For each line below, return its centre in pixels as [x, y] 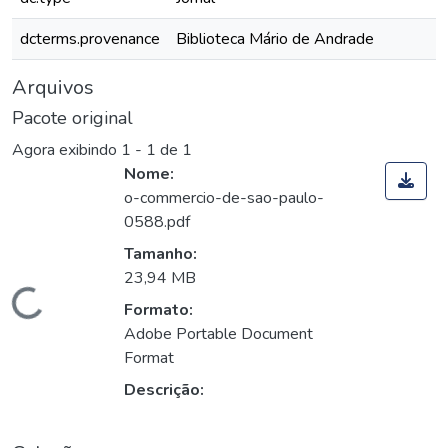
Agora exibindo [66, 150]
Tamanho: [160, 254]
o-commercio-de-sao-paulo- [224, 198]
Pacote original [72, 118]
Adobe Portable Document [218, 334]
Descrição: [164, 390]
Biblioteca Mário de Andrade [275, 39]
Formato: [158, 310]
